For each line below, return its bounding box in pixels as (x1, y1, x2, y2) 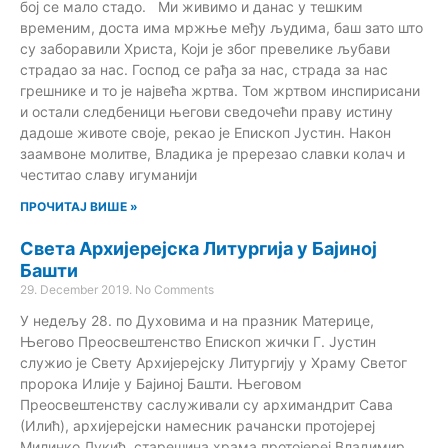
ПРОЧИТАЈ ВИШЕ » (20, 198, 138, 214)
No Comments (135, 281, 214, 297)
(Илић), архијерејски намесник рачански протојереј (20, 416, 375, 434)
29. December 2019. (20, 281, 135, 297)
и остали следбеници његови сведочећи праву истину (20, 102, 393, 120)
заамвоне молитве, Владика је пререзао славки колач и (20, 144, 405, 162)
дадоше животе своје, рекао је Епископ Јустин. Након (20, 123, 391, 141)
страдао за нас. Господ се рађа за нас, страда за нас (20, 60, 388, 78)
